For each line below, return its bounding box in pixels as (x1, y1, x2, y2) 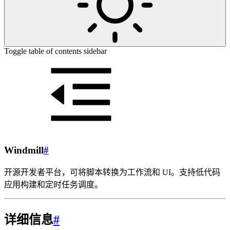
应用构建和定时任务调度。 (4, 180, 103, 189)
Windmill (4, 144, 44, 156)
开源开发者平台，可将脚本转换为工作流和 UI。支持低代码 (4, 168, 220, 177)
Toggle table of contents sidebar (4, 47, 107, 55)
